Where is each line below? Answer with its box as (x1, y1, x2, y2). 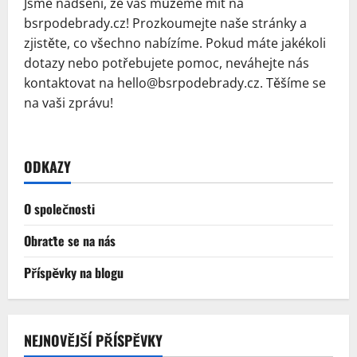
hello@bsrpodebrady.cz (117, 74, 260, 92)
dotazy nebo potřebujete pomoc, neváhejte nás (24, 54, 309, 72)
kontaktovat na (24, 74, 117, 92)
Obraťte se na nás (24, 231, 116, 250)
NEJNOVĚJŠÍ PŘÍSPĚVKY (24, 330, 163, 351)
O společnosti (24, 199, 95, 218)
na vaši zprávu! (24, 94, 113, 112)
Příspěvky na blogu (24, 263, 124, 282)
